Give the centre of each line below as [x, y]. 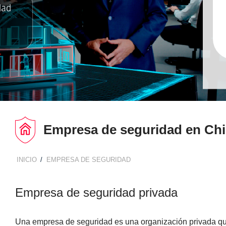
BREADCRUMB [37, 160]
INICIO [26, 159]
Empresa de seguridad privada [96, 192]
